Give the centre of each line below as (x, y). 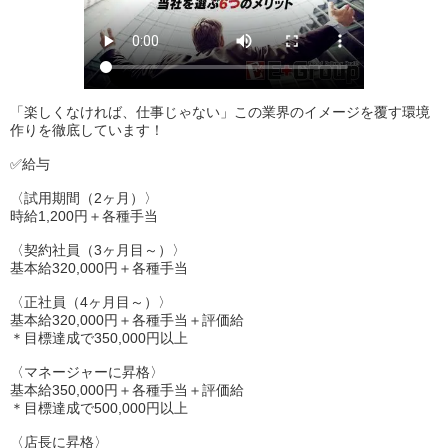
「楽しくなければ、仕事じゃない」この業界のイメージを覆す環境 (220, 111)
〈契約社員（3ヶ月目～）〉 (98, 249)
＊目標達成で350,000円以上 (99, 337)
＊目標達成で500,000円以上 (99, 407)
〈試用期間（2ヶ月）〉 (84, 197)
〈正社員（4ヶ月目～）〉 (91, 301)
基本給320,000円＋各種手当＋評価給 (127, 319)
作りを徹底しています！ (87, 129)
